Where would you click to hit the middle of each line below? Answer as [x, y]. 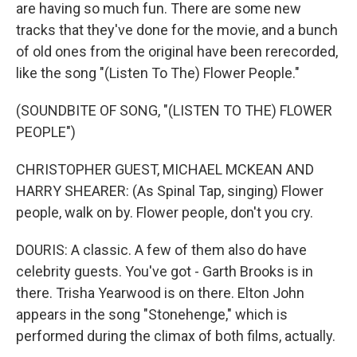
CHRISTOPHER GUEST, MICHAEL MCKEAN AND [165, 169]
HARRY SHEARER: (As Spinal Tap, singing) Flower [170, 191]
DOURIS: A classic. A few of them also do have [161, 250]
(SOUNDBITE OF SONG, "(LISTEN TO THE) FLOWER [174, 110]
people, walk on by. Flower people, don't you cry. [165, 212]
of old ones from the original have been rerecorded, [177, 51]
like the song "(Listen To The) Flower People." [158, 73]
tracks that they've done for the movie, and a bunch [177, 30]
